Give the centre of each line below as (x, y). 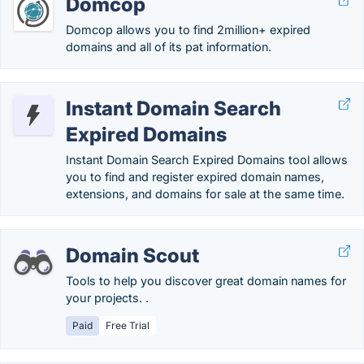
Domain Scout (132, 256)
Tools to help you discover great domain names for (206, 281)
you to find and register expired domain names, (195, 177)
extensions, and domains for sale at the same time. (205, 194)
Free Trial (128, 325)
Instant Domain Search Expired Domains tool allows (207, 160)
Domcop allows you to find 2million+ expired (188, 30)
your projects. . (107, 298)
